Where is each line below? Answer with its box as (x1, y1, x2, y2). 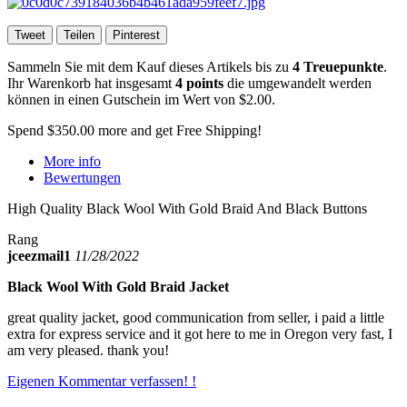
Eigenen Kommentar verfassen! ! (7, 372, 196, 389)
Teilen (64, 27, 94, 42)
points (183, 74, 223, 91)
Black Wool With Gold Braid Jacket (7, 278, 229, 294)
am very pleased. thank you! (7, 342, 169, 358)
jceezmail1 (7, 247, 71, 263)
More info (44, 153, 101, 169)
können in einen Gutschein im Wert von (7, 91, 239, 107)
